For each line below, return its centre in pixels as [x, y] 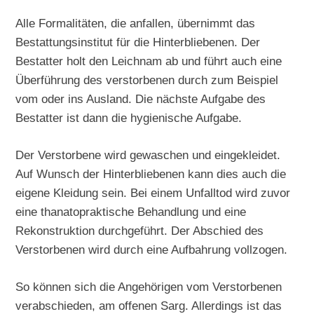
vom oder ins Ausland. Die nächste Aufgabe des [141, 99]
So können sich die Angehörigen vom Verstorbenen [149, 286]
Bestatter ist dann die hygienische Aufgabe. [129, 118]
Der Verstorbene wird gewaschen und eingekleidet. [148, 155]
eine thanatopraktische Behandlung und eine [131, 211]
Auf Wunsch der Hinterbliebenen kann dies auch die [151, 173]
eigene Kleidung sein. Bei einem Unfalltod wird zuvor [153, 192]
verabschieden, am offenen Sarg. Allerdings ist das [149, 305]
